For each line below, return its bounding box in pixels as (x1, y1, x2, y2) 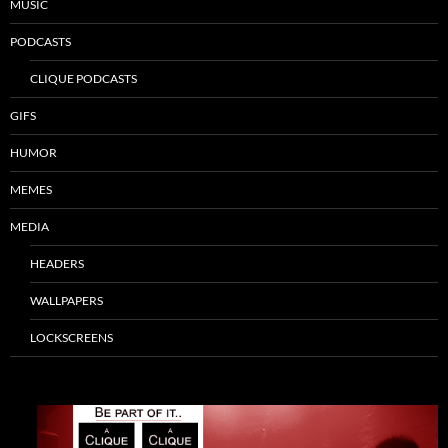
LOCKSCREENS (30, 330, 113, 346)
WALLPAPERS (30, 293, 103, 309)
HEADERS (30, 256, 84, 272)
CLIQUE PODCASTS (30, 71, 137, 87)
